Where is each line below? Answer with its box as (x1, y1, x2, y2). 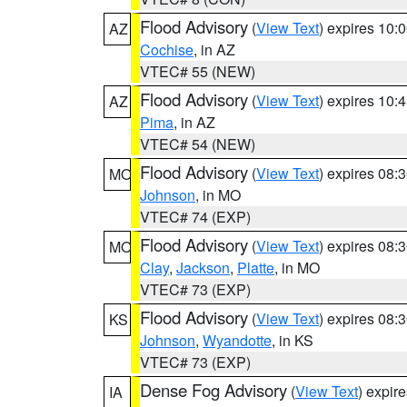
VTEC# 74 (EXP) (140, 206, 251, 227)
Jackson (176, 257, 230, 278)
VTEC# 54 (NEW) (140, 134, 255, 154)
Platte (237, 257, 274, 278)
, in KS (272, 330, 313, 351)
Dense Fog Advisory (140, 378, 287, 402)
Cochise (140, 39, 194, 60)
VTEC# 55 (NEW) (140, 61, 255, 82)
